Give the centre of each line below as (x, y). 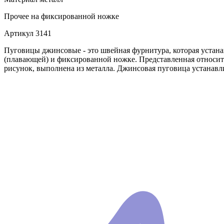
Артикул (19, 33)
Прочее (16, 16)
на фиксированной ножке (74, 16)
